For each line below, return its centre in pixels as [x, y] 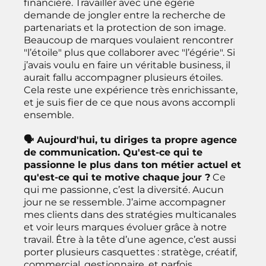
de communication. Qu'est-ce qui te [113, 152]
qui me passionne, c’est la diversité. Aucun [124, 189]
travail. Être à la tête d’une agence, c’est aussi [130, 239]
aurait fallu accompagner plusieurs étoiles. [123, 77]
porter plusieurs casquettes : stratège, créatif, [130, 252]
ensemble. [49, 115]
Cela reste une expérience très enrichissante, [131, 90]
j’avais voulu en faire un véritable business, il [127, 65]
